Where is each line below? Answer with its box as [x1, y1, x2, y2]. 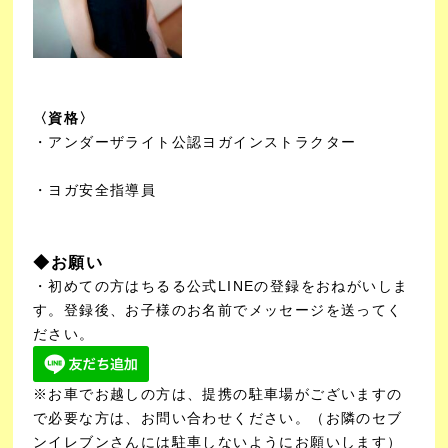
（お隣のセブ [310, 409, 404, 426]
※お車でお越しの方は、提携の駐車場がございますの [33, 385, 404, 402]
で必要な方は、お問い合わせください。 [33, 409, 311, 426]
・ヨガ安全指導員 [33, 181, 157, 198]
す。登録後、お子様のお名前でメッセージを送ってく [33, 301, 404, 318]
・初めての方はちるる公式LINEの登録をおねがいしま [33, 277, 409, 294]
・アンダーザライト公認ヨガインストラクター [33, 133, 373, 150]
